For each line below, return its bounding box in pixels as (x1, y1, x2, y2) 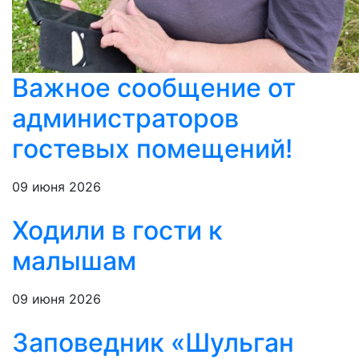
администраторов (12, 103, 239, 135)
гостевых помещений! (12, 133, 292, 165)
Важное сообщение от (12, 72, 296, 104)
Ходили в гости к (12, 215, 223, 247)
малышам (12, 245, 136, 277)
